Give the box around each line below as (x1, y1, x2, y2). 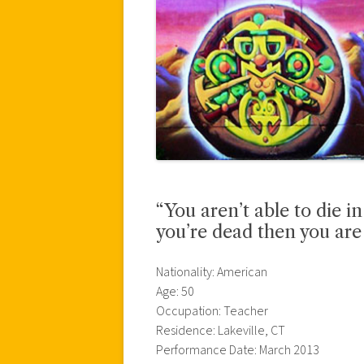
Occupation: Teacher (156, 301, 268, 320)
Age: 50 (156, 282, 194, 301)
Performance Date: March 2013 (156, 340, 319, 359)
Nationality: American (156, 262, 267, 281)
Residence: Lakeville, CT (156, 321, 285, 340)
